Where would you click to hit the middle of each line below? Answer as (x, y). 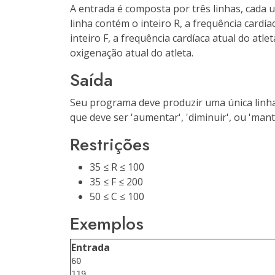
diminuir (207, 117)
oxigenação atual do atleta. (132, 53)
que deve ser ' (102, 117)
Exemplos (107, 224)
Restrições (110, 145)
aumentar (156, 117)
